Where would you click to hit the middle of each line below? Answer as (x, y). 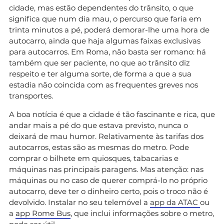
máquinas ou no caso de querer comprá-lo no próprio (108, 180)
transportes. (31, 95)
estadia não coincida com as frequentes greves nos (103, 84)
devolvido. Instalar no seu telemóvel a (79, 202)
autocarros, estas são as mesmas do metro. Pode (99, 147)
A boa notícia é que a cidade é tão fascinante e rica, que (112, 114)
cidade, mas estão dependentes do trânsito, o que (101, 7)
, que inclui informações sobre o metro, (142, 213)
